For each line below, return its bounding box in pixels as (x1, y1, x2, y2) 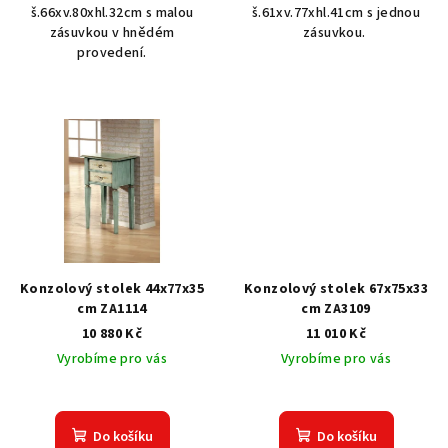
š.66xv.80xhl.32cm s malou (30, 3, 194, 24)
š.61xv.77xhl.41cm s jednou (251, 3, 421, 24)
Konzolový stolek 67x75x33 (244, 278, 428, 299)
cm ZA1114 (77, 298, 147, 319)
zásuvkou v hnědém (49, 23, 175, 44)
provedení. (77, 43, 147, 64)
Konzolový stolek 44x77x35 (20, 278, 204, 299)
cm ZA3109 (301, 298, 371, 319)
